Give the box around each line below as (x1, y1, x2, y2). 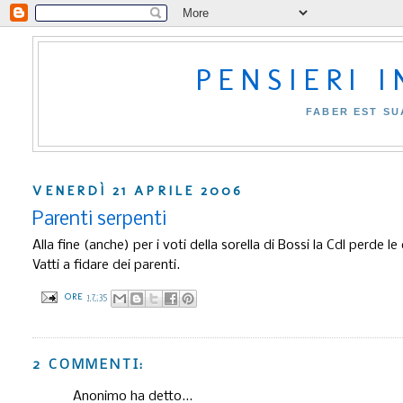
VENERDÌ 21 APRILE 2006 (32, 182, 244, 199)
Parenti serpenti (32, 209, 167, 230)
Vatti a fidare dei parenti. (32, 257, 181, 273)
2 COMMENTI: (32, 357, 146, 372)
